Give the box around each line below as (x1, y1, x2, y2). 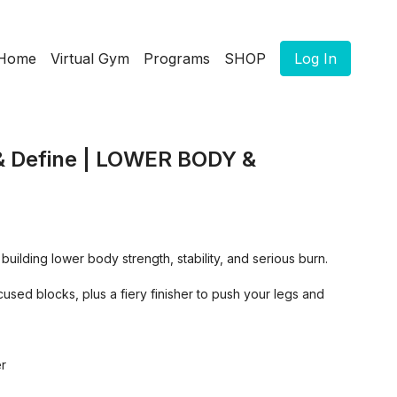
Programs (144, 50, 210, 67)
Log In (294, 50, 337, 67)
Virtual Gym (51, 50, 129, 67)
